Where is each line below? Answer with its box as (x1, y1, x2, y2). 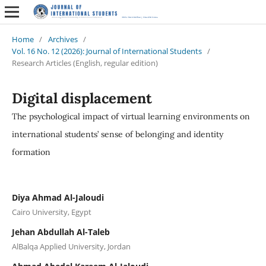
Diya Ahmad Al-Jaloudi (11, 191, 104, 203)
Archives (47, 33, 78, 45)
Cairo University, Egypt (11, 206, 91, 217)
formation (11, 146, 50, 157)
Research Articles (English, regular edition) (11, 57, 158, 68)
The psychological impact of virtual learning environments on (11, 110, 250, 122)
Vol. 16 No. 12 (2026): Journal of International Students (11, 45, 202, 56)
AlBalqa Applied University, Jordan (11, 240, 131, 252)
